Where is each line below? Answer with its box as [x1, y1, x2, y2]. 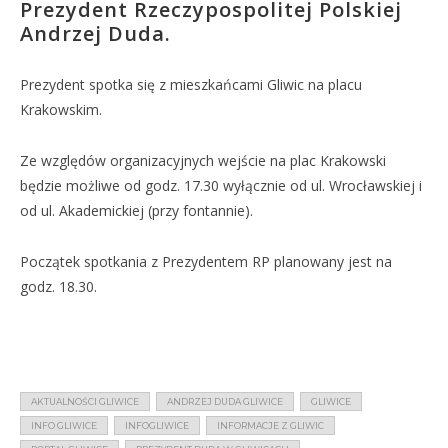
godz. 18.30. [20, 277, 97, 296]
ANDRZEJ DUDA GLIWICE [167, 396, 283, 407]
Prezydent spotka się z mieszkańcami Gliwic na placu [20, 75, 362, 94]
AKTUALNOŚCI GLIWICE [31, 396, 139, 407]
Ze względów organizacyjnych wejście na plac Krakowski [20, 151, 386, 170]
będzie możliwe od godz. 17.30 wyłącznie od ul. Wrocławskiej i [20, 176, 422, 195]
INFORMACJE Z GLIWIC [217, 420, 324, 431]
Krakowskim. [20, 100, 102, 119]
